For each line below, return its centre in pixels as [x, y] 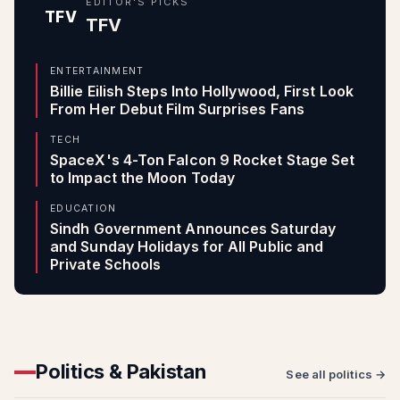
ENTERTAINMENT [97, 71]
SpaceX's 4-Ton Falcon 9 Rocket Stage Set [203, 160]
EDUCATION [83, 208]
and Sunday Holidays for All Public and [187, 246]
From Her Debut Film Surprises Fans [177, 109]
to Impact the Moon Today [143, 178]
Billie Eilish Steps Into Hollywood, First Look [202, 91]
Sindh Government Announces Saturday [193, 229]
